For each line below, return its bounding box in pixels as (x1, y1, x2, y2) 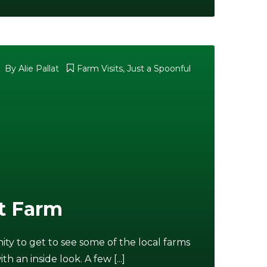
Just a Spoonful (127, 63, 191, 74)
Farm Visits (77, 63, 123, 74)
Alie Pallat (18, 63, 59, 74)
